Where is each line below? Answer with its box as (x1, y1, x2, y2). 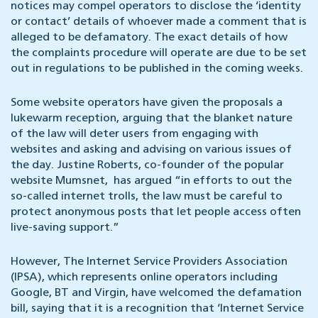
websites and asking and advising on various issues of (11, 144, 292, 156)
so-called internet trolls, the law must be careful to (11, 191, 283, 203)
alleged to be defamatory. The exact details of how (11, 32, 287, 44)
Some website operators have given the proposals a (11, 97, 283, 109)
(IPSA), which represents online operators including (11, 272, 278, 284)
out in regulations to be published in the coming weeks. (11, 63, 303, 75)
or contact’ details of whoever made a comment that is (11, 16, 307, 28)
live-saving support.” (11, 222, 119, 234)
